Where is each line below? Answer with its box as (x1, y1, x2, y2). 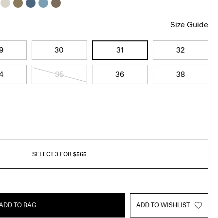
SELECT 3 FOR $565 (32, 151, 87, 158)
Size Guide (170, 20, 208, 29)
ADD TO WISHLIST (136, 201, 190, 209)
